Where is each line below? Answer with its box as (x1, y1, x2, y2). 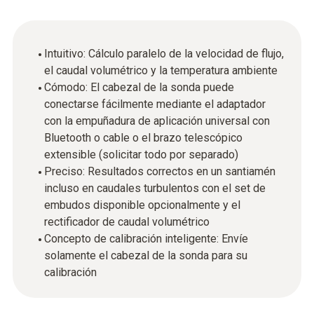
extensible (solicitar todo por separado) (44, 148, 238, 161)
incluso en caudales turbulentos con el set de (44, 182, 266, 195)
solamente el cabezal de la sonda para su (44, 249, 247, 262)
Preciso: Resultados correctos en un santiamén (44, 165, 275, 178)
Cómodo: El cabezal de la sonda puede (44, 81, 234, 94)
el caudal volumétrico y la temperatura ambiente (44, 64, 278, 77)
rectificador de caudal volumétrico (44, 215, 210, 228)
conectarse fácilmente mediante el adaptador (44, 97, 266, 111)
